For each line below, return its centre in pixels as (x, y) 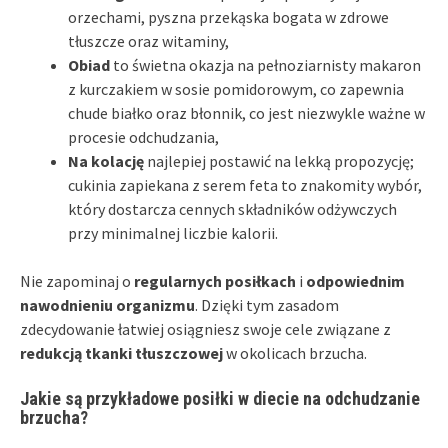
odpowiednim (355, 280)
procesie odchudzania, (143, 136)
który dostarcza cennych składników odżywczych (232, 208)
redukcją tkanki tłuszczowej (121, 352)
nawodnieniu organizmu (107, 304)
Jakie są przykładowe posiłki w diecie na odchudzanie (220, 398)
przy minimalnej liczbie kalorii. (173, 232)
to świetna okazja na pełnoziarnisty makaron (265, 64)
